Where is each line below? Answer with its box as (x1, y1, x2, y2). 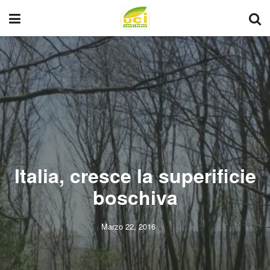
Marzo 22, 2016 (101, 221, 155, 232)
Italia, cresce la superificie (14, 162, 256, 189)
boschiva (92, 183, 178, 211)
